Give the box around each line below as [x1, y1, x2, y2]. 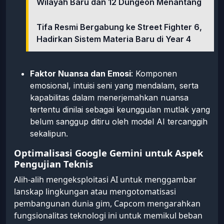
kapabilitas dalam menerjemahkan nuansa [30, 92, 188, 103]
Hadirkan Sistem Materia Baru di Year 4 [36, 34, 191, 44]
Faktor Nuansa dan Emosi [30, 68, 131, 79]
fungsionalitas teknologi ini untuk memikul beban [14, 210, 202, 221]
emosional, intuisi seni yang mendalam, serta [30, 80, 198, 91]
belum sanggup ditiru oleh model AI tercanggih [30, 116, 207, 127]
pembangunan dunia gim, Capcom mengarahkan [14, 198, 200, 209]
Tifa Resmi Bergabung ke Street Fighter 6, [36, 22, 202, 32]
